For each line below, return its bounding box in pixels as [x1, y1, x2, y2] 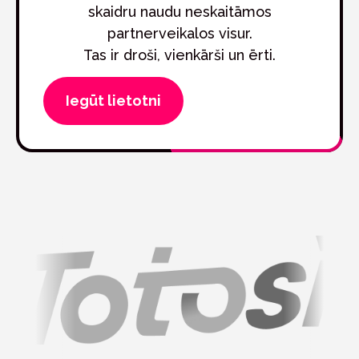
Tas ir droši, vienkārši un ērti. [83, 46, 276, 63]
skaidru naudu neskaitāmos [87, 3, 272, 20]
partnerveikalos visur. [107, 25, 252, 42]
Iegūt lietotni [66, 92, 161, 110]
